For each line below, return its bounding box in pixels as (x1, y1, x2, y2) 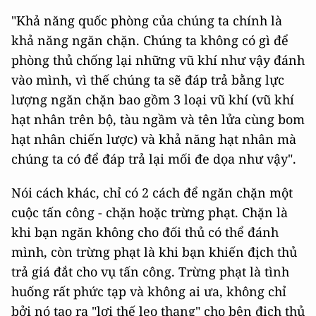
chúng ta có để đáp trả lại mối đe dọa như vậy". (11, 150, 296, 167)
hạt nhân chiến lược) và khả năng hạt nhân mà (11, 130, 296, 147)
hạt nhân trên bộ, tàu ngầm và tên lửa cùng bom (11, 111, 305, 128)
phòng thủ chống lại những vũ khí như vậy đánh (11, 51, 305, 68)
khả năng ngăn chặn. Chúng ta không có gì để (11, 32, 288, 49)
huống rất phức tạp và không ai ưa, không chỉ (11, 283, 286, 300)
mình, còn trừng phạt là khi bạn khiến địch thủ (11, 243, 297, 260)
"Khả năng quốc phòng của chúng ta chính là (11, 12, 282, 29)
